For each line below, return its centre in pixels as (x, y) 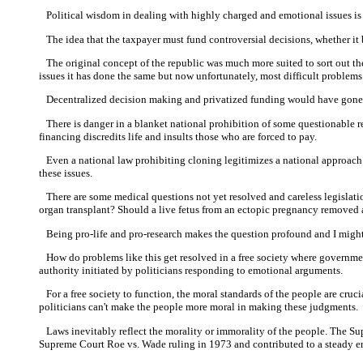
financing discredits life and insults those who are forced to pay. (178, 136)
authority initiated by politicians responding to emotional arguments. (191, 270)
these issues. (66, 173)
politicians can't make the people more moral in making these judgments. (199, 307)
